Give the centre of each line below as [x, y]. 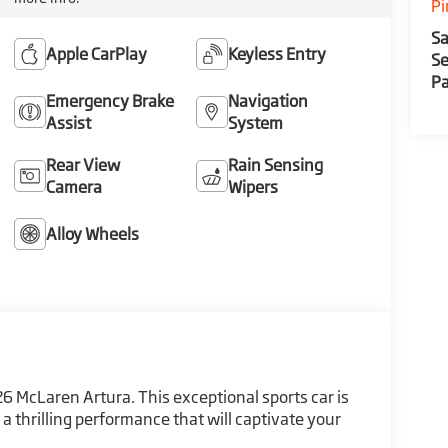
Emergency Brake [109, 100]
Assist [68, 122]
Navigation [268, 100]
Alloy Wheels [92, 233]
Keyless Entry [277, 53]
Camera [73, 186]
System [256, 122]
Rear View [82, 164]
